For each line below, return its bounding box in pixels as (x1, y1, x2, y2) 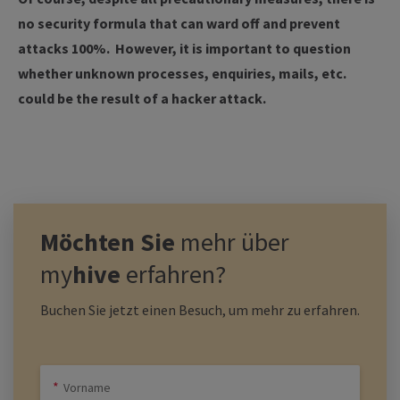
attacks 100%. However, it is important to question (18, 39, 351, 57)
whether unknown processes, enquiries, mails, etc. (18, 64, 346, 82)
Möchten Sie (40, 226, 175, 258)
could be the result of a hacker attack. (18, 89, 266, 107)
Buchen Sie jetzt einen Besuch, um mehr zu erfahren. (40, 301, 360, 319)
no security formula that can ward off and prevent (18, 14, 340, 32)
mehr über (175, 226, 289, 258)
